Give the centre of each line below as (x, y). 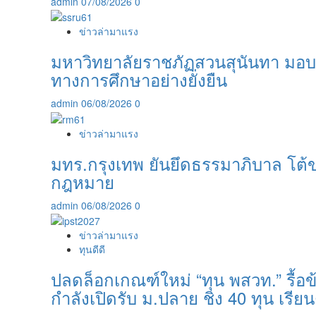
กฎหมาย (83, 181)
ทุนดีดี (92, 249)
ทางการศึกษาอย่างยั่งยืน (139, 80)
